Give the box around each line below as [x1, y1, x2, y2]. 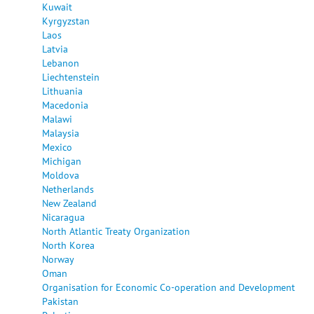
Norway [42, 252, 74, 266]
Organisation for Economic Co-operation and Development [42, 280, 295, 294]
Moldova [42, 168, 79, 182]
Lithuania [42, 83, 83, 97]
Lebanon [42, 55, 79, 69]
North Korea [42, 238, 95, 252]
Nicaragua [42, 210, 85, 224]
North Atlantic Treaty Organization [42, 224, 190, 238]
